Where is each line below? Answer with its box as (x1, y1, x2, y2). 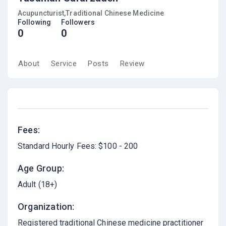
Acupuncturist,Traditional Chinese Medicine (18, 9, 164, 18)
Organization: (18, 201, 75, 212)
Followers (61, 18, 95, 27)
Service (50, 59, 77, 69)
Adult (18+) (18, 180, 58, 190)
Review (120, 59, 145, 69)
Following (18, 18, 51, 27)
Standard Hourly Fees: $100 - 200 (18, 141, 138, 151)
